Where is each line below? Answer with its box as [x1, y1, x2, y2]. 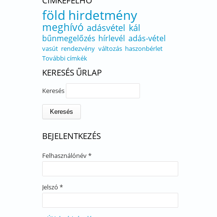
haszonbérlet [124, 44, 163, 53]
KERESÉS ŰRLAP [42, 67, 102, 78]
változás [98, 44, 122, 53]
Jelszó [42, 183, 60, 191]
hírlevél [98, 33, 125, 44]
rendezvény [61, 44, 95, 53]
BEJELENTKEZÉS [42, 130, 101, 141]
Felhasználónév [42, 151, 88, 160]
